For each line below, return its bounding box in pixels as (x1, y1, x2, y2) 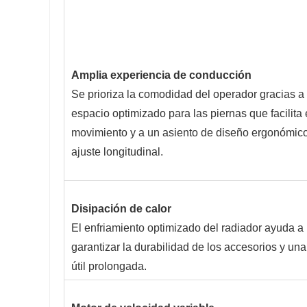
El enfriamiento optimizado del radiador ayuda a (71, 222, 304, 234)
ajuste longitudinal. (71, 146, 163, 158)
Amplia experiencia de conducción (71, 69, 251, 82)
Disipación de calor (71, 203, 171, 215)
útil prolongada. (71, 260, 147, 273)
